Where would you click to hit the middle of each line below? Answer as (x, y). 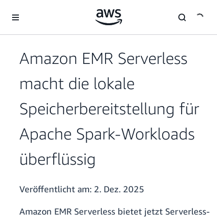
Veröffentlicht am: (57, 189)
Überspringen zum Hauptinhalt (51, 9)
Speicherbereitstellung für (109, 108)
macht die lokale (77, 83)
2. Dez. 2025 (119, 189)
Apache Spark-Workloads (107, 134)
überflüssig (58, 159)
